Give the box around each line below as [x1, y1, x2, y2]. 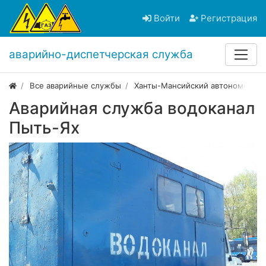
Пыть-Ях [9, 118, 80, 138]
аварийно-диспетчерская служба [9, 47, 193, 62]
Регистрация [201, 12, 257, 24]
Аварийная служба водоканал [9, 98, 255, 119]
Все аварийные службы [30, 81, 122, 91]
